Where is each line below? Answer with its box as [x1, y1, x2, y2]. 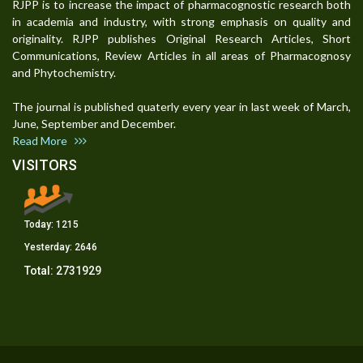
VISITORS [12, 156, 77, 173]
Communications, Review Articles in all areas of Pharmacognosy [12, 48, 351, 62]
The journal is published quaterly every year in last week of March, [12, 99, 351, 113]
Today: [24, 218, 56, 230]
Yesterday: [24, 241, 75, 253]
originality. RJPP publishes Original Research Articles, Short [12, 31, 351, 45]
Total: [24, 263, 56, 277]
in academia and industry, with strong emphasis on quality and [12, 14, 351, 28]
